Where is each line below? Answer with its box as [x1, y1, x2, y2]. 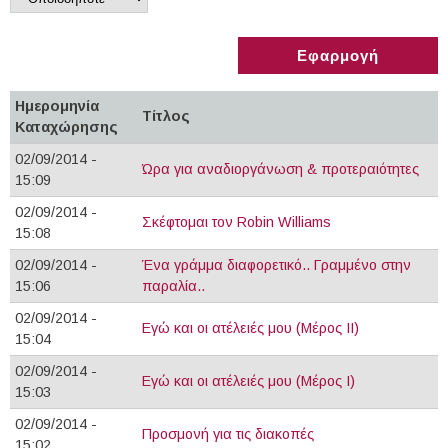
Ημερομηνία [15, 98, 99, 115]
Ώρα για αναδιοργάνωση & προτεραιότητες [142, 161, 419, 178]
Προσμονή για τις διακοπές [142, 426, 314, 443]
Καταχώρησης [15, 119, 118, 136]
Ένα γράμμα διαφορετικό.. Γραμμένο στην [142, 257, 411, 274]
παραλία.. [142, 278, 205, 295]
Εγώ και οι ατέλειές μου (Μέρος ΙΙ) [142, 320, 359, 337]
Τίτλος [142, 108, 190, 125]
